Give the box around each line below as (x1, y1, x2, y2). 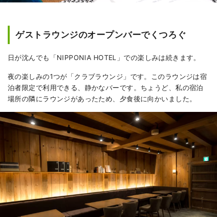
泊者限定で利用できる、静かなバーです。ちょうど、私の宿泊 (8, 83, 203, 92)
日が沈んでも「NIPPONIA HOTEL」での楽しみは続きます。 (8, 53, 201, 62)
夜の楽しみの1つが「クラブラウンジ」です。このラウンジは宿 (8, 72, 207, 80)
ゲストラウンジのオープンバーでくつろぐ (15, 29, 186, 40)
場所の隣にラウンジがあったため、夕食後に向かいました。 (8, 94, 197, 103)
